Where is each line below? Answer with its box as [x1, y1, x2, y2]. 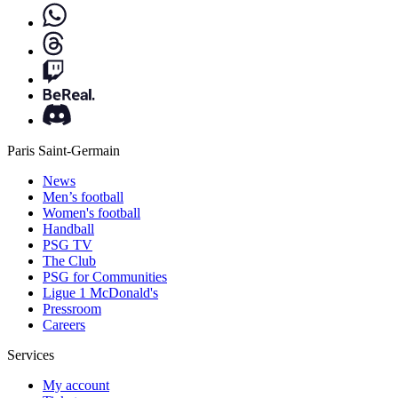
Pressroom [43, 301, 101, 317]
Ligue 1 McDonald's [43, 285, 158, 301]
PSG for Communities [43, 269, 167, 285]
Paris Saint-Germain [7, 143, 120, 159]
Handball [43, 221, 94, 237]
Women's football [43, 205, 140, 221]
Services [7, 347, 54, 363]
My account [43, 378, 109, 394]
